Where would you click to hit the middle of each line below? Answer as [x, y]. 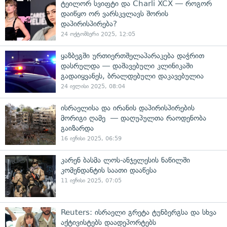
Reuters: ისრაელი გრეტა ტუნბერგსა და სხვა [139, 212]
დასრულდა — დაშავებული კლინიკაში [127, 66]
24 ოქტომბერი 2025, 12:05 [98, 34]
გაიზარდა [77, 128]
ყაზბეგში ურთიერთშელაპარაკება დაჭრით [133, 56]
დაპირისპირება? [89, 24]
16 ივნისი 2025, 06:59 [91, 139]
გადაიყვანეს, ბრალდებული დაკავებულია [132, 76]
